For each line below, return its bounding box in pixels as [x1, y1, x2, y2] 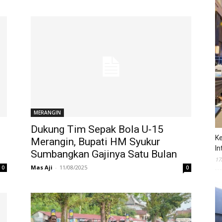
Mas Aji [31, 163, 53, 171]
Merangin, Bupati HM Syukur [31, 135, 160, 148]
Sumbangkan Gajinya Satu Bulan [31, 148, 177, 160]
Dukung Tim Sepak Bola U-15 [31, 123, 164, 135]
